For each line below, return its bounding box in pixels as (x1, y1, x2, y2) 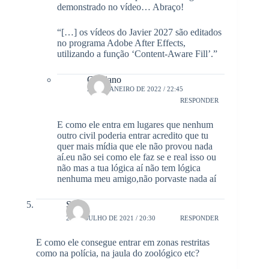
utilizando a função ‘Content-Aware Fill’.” (57, 49, 217, 59)
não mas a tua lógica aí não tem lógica (57, 163, 201, 174)
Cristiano (87, 74, 121, 85)
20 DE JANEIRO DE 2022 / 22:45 (87, 85, 183, 93)
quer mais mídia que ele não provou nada (57, 141, 213, 152)
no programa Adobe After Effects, (57, 38, 186, 49)
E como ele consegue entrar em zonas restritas (36, 237, 210, 248)
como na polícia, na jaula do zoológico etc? (36, 248, 199, 259)
